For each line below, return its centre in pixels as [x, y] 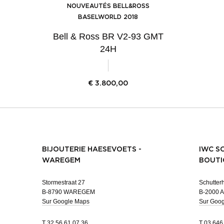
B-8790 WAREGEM [68, 192]
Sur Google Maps [66, 202]
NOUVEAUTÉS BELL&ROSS [108, 6]
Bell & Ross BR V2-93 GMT [108, 37]
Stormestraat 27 [63, 183]
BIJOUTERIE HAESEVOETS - [92, 150]
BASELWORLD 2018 [108, 17]
